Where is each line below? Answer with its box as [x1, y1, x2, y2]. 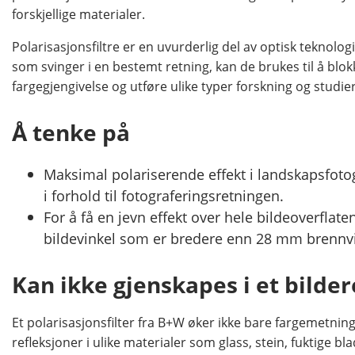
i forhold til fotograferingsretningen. [44, 185, 284, 205]
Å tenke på [12, 118, 130, 148]
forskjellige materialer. [12, 6, 145, 24]
